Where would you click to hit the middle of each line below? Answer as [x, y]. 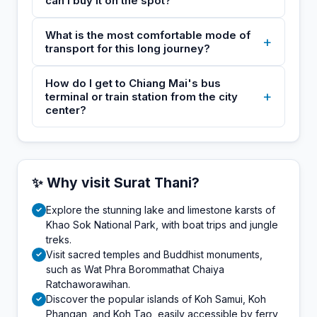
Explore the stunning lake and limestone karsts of [161, 209]
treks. [59, 239]
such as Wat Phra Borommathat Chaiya [135, 269]
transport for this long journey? [128, 48]
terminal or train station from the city [142, 96]
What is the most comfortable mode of [148, 35]
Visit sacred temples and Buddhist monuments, [154, 254]
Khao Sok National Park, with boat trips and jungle [162, 224]
